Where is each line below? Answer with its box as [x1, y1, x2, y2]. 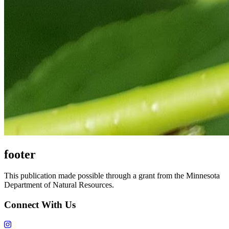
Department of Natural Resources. [4, 180, 114, 190]
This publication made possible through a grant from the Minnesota [4, 171, 220, 180]
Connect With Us [4, 199, 76, 211]
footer [4, 147, 36, 161]
